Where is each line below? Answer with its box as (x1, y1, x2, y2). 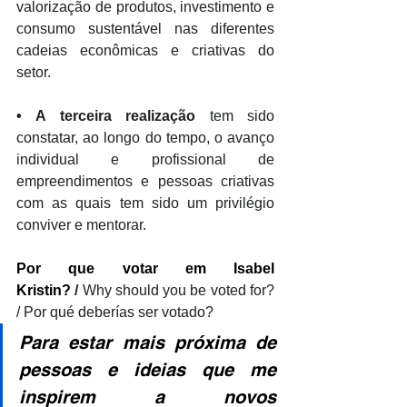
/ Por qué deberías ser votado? (16, 304, 213, 320)
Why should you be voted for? (82, 283, 275, 298)
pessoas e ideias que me (19, 359, 276, 381)
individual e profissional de (16, 152, 274, 167)
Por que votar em (16, 261, 233, 276)
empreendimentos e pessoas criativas (16, 174, 274, 189)
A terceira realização (35, 108, 196, 124)
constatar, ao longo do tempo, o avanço (16, 130, 274, 145)
